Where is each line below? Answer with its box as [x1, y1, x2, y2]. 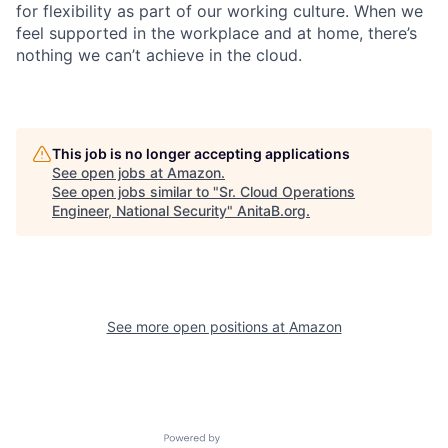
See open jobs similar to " [52, 182, 219, 200]
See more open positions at [106, 317, 289, 335]
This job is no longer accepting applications [52, 144, 350, 162]
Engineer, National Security [52, 201, 227, 219]
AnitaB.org [237, 201, 306, 219]
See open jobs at [52, 163, 167, 181]
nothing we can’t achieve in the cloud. [16, 44, 302, 65]
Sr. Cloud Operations [219, 182, 355, 200]
